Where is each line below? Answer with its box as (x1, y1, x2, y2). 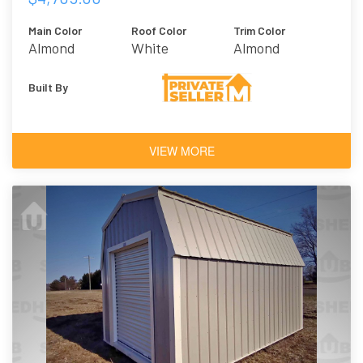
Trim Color (233, 23, 286, 38)
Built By (28, 80, 68, 95)
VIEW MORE (148, 143, 215, 160)
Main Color (28, 23, 82, 38)
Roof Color (130, 23, 186, 38)
